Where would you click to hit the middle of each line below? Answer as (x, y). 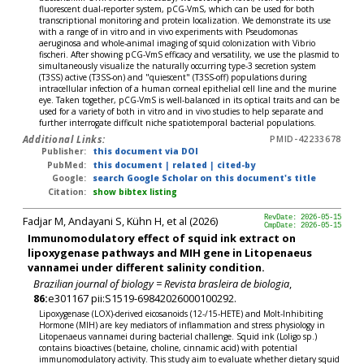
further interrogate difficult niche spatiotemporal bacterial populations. (178, 123)
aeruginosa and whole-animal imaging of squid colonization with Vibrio (178, 43)
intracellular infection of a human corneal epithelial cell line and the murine (188, 89)
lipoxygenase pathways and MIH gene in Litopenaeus (170, 252)
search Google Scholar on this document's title (204, 178)
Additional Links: (64, 140)
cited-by (236, 165)
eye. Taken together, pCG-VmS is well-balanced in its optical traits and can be (190, 100)
